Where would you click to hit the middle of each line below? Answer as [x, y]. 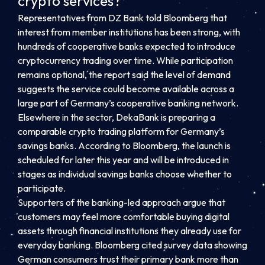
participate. [42, 188]
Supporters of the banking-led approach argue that [122, 202]
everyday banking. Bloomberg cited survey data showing [132, 245]
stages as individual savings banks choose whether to [125, 174]
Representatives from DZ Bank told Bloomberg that [122, 17]
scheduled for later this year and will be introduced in [123, 159]
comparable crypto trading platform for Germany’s [121, 131]
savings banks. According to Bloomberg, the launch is [124, 145]
